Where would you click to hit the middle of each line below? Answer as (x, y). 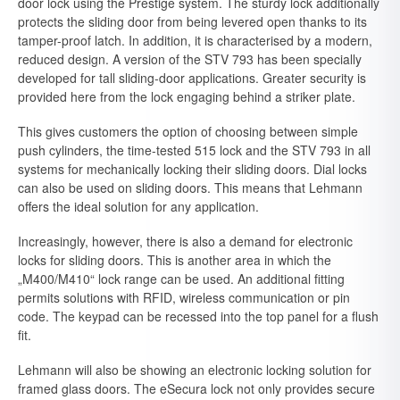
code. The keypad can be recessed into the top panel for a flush (198, 316)
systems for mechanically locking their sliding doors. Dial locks (192, 169)
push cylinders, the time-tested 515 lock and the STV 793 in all (194, 150)
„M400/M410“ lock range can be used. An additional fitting (181, 279)
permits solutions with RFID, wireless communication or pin (184, 297)
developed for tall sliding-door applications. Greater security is (192, 78)
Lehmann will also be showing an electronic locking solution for (195, 370)
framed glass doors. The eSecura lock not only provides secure (196, 388)
